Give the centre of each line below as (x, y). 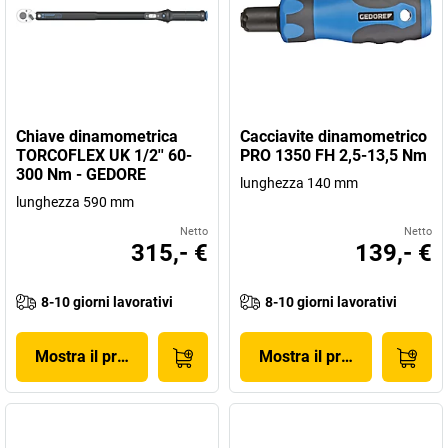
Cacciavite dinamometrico (333, 136)
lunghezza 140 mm (299, 183)
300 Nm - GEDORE (81, 174)
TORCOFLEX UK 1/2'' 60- (104, 155)
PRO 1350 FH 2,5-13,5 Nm (333, 155)
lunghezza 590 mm (75, 202)
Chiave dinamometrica (97, 136)
